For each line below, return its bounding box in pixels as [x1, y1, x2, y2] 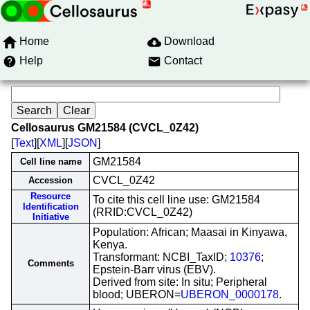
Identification [22, 201, 79, 212]
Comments [27, 258, 74, 268]
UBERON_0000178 [181, 289, 279, 300]
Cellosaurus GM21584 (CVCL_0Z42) [11, 122, 199, 134]
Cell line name [19, 156, 82, 167]
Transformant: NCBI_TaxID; [93, 251, 230, 263]
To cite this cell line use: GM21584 [93, 194, 260, 206]
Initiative [32, 212, 69, 222]
